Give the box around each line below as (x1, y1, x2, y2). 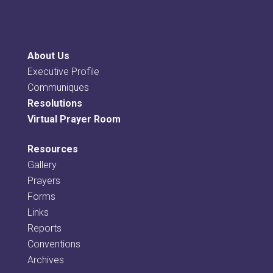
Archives (27, 253, 64, 266)
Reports (27, 222, 62, 234)
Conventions (27, 238, 80, 250)
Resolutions (27, 97, 82, 109)
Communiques (27, 81, 89, 93)
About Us (27, 49, 69, 62)
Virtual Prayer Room (27, 113, 121, 125)
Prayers (27, 174, 60, 186)
